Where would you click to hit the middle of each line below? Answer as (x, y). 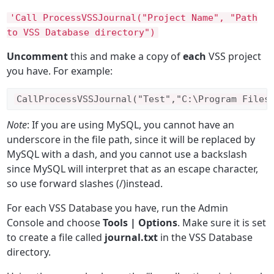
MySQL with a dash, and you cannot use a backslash (127, 154)
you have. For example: (60, 71)
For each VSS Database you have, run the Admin (118, 208)
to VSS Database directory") (81, 33)
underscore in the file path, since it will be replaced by (131, 140)
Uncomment (38, 57)
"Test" (154, 99)
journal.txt (131, 238)
